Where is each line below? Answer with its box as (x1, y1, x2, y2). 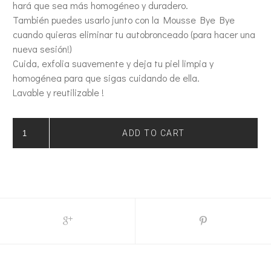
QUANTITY (31, 146, 82, 156)
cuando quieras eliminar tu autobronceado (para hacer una (13, 28, 256, 41)
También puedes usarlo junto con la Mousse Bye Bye (13, 13, 235, 26)
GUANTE (36, 117, 77, 127)
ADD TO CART (122, 128, 185, 138)
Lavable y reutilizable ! (13, 86, 105, 99)
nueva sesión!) (13, 42, 73, 55)
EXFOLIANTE (25, 127, 87, 137)
